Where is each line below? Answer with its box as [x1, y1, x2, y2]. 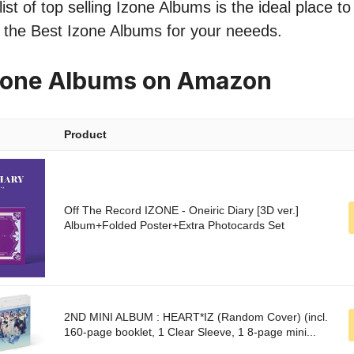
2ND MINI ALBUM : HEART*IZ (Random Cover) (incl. [64, 311, 328, 324]
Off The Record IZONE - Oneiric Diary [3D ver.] [64, 204, 299, 217]
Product [64, 128, 107, 141]
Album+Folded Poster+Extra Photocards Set [64, 219, 284, 232]
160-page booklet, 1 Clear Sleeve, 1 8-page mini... [64, 326, 316, 339]
